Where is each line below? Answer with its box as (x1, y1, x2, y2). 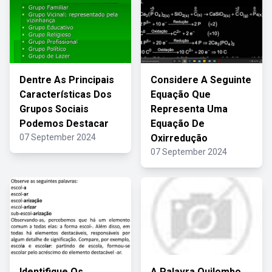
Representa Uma (151, 103, 228, 115)
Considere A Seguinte (151, 74, 251, 86)
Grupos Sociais (19, 103, 89, 115)
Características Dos (19, 89, 112, 100)
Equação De (151, 118, 205, 129)
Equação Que (151, 89, 211, 100)
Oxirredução (151, 132, 208, 144)
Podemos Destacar (19, 118, 109, 129)
